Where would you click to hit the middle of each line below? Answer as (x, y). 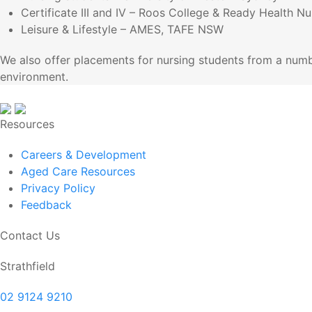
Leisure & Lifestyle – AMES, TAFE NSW (122, 29)
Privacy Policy (58, 188)
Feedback (46, 205)
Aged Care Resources (78, 171)
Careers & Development (84, 155)
